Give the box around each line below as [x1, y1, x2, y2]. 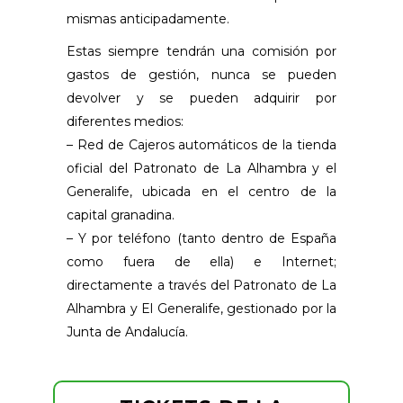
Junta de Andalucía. [67, 324, 188, 341]
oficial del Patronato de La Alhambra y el [67, 160, 336, 177]
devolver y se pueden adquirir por [67, 90, 336, 107]
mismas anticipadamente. [67, 11, 229, 28]
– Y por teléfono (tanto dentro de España [67, 230, 336, 247]
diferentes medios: [67, 113, 184, 130]
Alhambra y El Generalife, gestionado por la [67, 300, 336, 318]
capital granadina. [67, 207, 175, 224]
